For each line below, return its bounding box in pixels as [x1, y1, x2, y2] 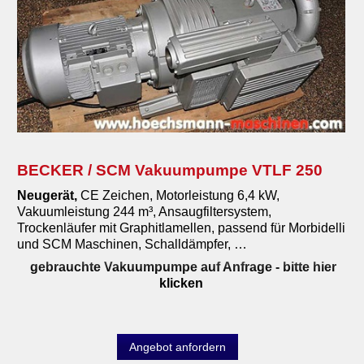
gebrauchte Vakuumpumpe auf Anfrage [29, 260, 272, 275]
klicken [159, 276, 203, 291]
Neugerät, [17, 188, 80, 203]
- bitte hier [271, 260, 336, 275]
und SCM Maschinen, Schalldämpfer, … [17, 237, 247, 252]
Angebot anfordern [128, 340, 226, 354]
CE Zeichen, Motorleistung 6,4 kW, [80, 188, 279, 203]
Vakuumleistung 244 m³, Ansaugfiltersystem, [17, 205, 271, 219]
